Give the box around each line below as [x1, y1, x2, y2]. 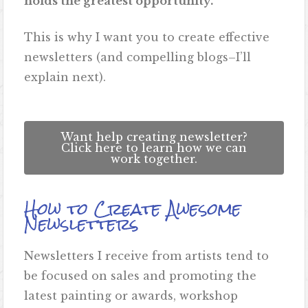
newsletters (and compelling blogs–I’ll [24, 50, 252, 65]
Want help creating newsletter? [60, 130, 247, 144]
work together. [111, 152, 197, 166]
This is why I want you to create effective [24, 30, 270, 45]
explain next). [24, 70, 110, 85]
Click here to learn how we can [61, 141, 247, 155]
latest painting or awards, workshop [24, 289, 239, 303]
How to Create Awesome [24, 192, 242, 228]
